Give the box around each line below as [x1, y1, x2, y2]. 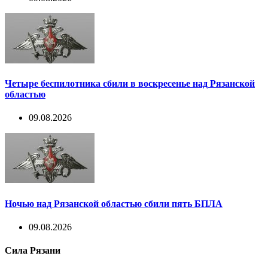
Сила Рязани [5, 245, 60, 256]
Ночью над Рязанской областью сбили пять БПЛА [5, 198, 223, 209]
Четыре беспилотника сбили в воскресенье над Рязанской [5, 78, 255, 89]
